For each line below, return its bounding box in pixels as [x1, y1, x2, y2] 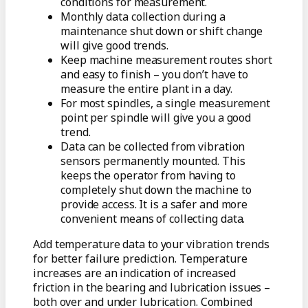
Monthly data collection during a [60, 9, 225, 25]
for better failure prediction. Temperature [33, 251, 247, 267]
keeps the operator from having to [60, 168, 236, 184]
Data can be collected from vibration [60, 139, 245, 155]
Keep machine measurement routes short [60, 52, 273, 68]
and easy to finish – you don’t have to [60, 67, 249, 82]
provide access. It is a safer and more [60, 197, 248, 212]
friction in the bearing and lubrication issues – [33, 280, 271, 296]
